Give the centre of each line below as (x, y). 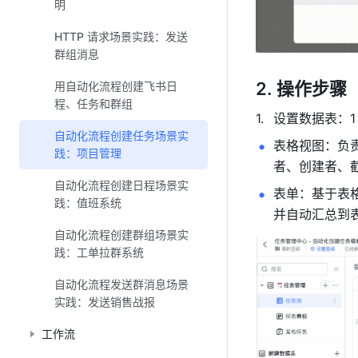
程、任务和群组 (93, 103)
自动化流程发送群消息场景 (121, 284)
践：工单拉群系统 (99, 252)
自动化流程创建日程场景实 (121, 185)
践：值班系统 (88, 203)
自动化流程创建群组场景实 (121, 235)
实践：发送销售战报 (105, 302)
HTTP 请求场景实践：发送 (121, 36)
